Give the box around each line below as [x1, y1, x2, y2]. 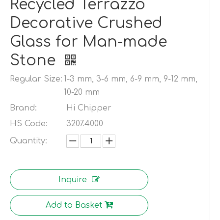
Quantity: [10, 137, 47, 146]
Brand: [10, 104, 37, 113]
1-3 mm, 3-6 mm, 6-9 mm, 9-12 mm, [64, 75, 197, 84]
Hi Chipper [66, 104, 111, 113]
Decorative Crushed [10, 15, 163, 32]
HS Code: [10, 119, 48, 129]
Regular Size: [10, 75, 62, 84]
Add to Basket [45, 201, 102, 210]
